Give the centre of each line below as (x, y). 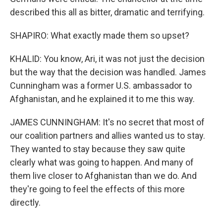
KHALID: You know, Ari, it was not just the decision (107, 59)
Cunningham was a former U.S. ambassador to (101, 85)
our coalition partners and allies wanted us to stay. (108, 136)
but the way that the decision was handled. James (108, 72)
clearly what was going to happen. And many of (102, 162)
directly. (25, 202)
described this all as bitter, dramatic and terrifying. (107, 12)
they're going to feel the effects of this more (97, 189)
